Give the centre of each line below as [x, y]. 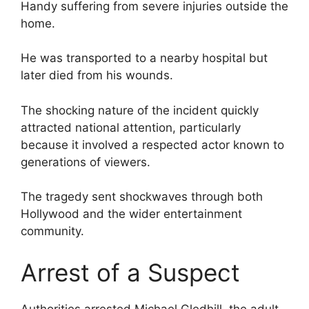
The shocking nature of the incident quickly [140, 110]
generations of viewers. [86, 162]
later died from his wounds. [97, 76]
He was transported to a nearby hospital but [144, 58]
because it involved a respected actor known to [152, 144]
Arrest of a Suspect [130, 272]
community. [52, 231]
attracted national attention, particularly [131, 127]
